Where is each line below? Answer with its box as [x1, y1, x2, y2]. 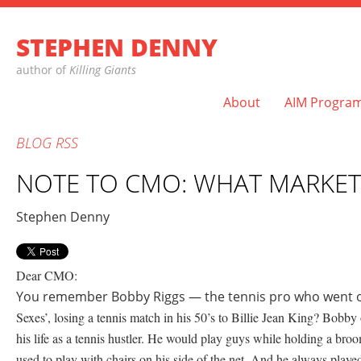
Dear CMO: [16, 267, 77, 284]
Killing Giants [69, 62, 136, 77]
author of [16, 62, 69, 77]
